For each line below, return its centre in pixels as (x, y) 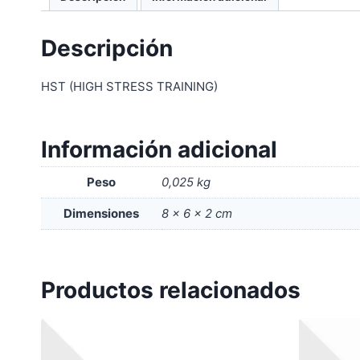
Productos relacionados (171, 290)
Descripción (107, 48)
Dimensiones (101, 213)
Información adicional (159, 149)
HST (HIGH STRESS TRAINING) (129, 86)
